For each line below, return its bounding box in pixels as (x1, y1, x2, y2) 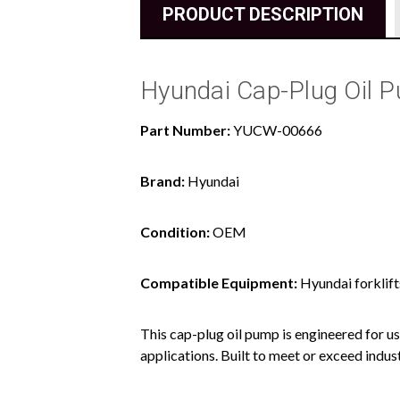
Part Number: (140, 121, 230, 139)
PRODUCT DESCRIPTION (162, 3, 363, 25)
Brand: (140, 172, 185, 190)
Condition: (140, 223, 210, 241)
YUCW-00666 (230, 121, 322, 139)
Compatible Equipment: (140, 274, 297, 292)
